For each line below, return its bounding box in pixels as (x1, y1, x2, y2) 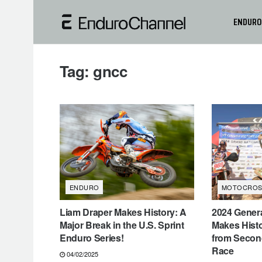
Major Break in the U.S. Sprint (60, 218, 184, 232)
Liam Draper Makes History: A (60, 205, 187, 219)
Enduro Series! (60, 231, 124, 245)
